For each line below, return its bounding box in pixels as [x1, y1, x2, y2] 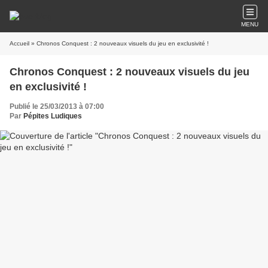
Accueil [10, 40, 29, 47]
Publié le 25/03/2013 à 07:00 [10, 102, 104, 111]
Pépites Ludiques [23, 112, 82, 120]
